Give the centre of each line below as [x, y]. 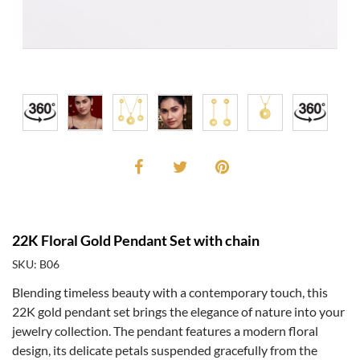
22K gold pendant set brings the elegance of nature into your [178, 312]
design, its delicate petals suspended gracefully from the [165, 350]
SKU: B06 [36, 264]
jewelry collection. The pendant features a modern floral [165, 331]
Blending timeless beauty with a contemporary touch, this [170, 292]
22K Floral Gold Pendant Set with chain [136, 241]
